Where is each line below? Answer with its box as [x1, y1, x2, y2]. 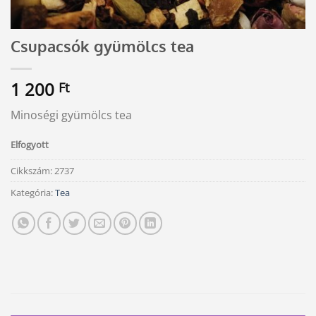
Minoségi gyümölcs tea [11, 107, 132, 123]
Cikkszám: [11, 164, 54, 177]
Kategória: [11, 186, 55, 199]
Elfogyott [11, 138, 49, 151]
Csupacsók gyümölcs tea [11, 35, 194, 56]
